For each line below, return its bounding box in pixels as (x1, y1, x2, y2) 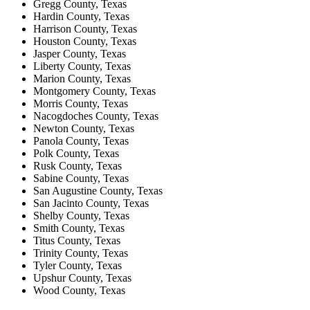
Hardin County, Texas (33, 10, 129, 23)
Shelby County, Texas (33, 210, 129, 222)
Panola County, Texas (33, 135, 129, 147)
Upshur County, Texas (33, 272, 131, 284)
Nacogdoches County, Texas (33, 110, 158, 122)
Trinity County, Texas (33, 247, 128, 259)
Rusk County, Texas (33, 160, 122, 172)
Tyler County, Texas (33, 259, 122, 272)
